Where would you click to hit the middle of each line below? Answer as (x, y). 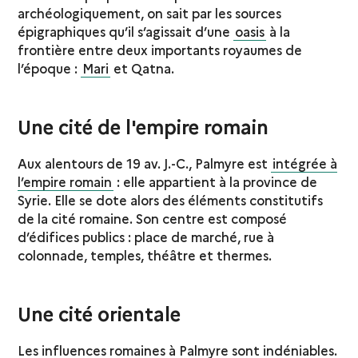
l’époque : (50, 68)
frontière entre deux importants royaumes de (160, 49)
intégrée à (305, 163)
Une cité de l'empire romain (143, 125)
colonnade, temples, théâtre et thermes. (145, 255)
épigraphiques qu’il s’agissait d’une (126, 31)
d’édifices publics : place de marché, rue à (146, 236)
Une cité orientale (99, 312)
